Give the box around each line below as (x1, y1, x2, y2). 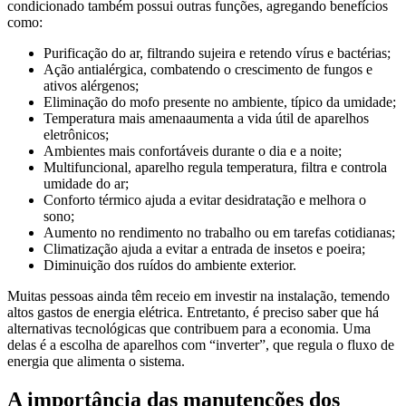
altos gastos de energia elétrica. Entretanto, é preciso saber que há (7, 304, 379, 321)
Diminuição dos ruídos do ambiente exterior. (43, 257, 296, 274)
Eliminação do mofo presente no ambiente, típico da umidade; (43, 94, 396, 111)
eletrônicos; (43, 127, 109, 143)
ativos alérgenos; (43, 78, 139, 94)
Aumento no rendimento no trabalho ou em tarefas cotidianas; (43, 225, 395, 241)
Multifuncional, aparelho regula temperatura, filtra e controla (43, 159, 387, 176)
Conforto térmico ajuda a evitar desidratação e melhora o (43, 192, 366, 208)
